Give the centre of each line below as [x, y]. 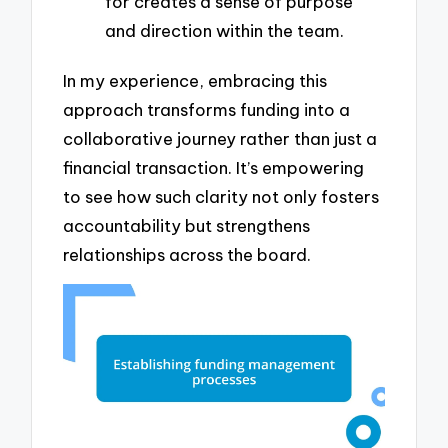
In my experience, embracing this [195, 80]
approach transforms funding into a [207, 109]
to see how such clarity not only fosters [221, 196]
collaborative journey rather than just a [220, 138]
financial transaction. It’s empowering [214, 167]
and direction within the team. [224, 31]
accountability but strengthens [187, 225]
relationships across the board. [187, 254]
